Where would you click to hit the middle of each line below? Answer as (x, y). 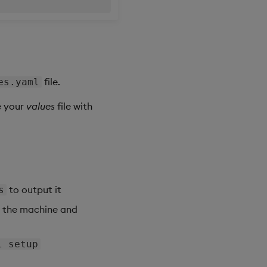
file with (74, 106)
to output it (34, 190)
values (41, 106)
